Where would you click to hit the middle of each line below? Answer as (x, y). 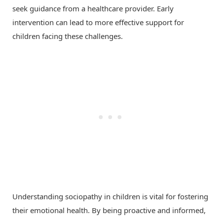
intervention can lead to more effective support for (98, 22)
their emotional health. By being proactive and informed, (109, 210)
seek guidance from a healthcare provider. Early (93, 9)
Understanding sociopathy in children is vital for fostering (110, 196)
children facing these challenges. (68, 36)
